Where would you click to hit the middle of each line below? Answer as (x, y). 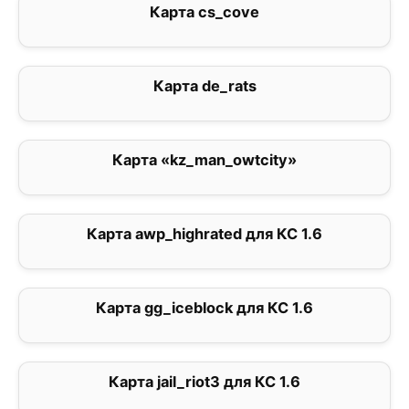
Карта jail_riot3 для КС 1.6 (204, 382)
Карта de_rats (204, 86)
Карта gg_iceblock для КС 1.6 (204, 308)
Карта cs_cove (204, 12)
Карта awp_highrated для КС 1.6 (204, 234)
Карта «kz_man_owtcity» (204, 160)
